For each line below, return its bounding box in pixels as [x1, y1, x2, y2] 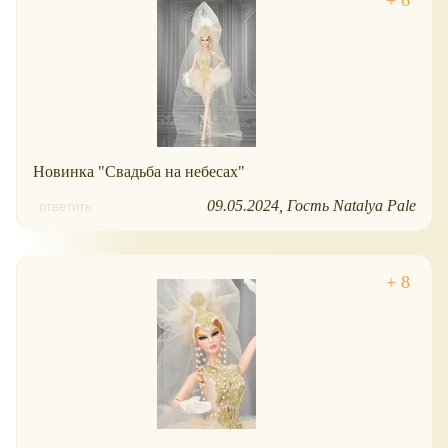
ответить [39, 198, 92, 214]
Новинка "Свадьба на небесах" [33, 162, 245, 180]
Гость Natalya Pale [287, 196, 416, 214]
